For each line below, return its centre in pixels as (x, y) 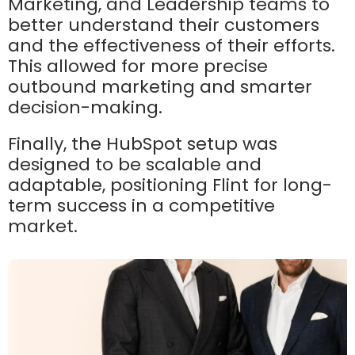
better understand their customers (164, 25)
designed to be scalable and (135, 165)
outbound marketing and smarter (160, 87)
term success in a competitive (141, 206)
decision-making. (85, 108)
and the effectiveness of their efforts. (172, 46)
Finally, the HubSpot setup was (143, 144)
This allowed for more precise (138, 67)
